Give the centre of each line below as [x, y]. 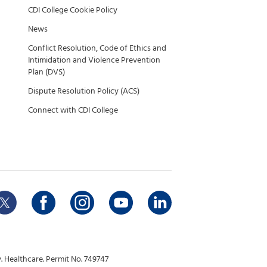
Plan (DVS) [46, 72]
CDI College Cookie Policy [73, 10]
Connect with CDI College [73, 110]
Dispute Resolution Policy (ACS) [84, 91]
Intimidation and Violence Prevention [94, 60]
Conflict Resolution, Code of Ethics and [97, 48]
